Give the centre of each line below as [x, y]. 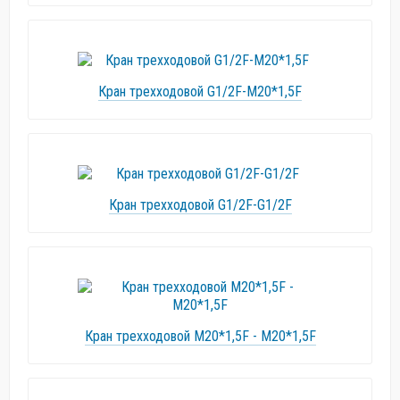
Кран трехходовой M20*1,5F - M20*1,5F [200, 336]
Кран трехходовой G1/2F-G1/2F [200, 205]
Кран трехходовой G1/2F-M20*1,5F [200, 92]
